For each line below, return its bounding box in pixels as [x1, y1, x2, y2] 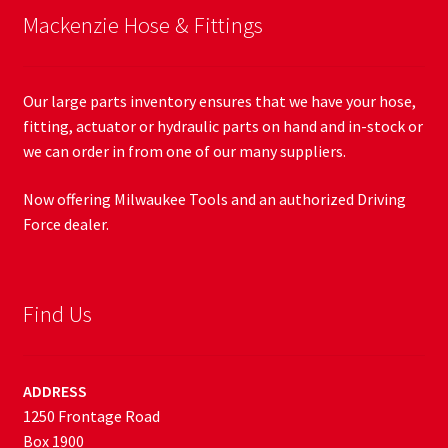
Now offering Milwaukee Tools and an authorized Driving [22, 188, 406, 209]
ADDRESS [22, 380, 87, 401]
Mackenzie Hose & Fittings [22, 11, 263, 40]
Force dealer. [22, 213, 109, 234]
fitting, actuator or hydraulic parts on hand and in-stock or [22, 116, 423, 137]
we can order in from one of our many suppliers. [22, 141, 346, 162]
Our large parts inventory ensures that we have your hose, [22, 91, 416, 112]
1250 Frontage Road [22, 405, 160, 426]
